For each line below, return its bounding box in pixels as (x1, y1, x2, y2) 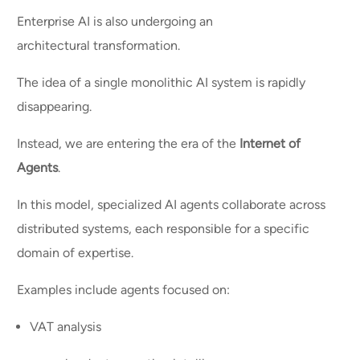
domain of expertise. (17, 245, 137, 261)
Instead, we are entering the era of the (17, 136, 240, 152)
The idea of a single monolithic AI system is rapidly (17, 75, 306, 91)
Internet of (239, 136, 301, 152)
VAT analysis (30, 319, 105, 335)
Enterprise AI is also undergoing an (17, 14, 214, 30)
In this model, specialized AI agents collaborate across (17, 197, 326, 213)
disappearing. (17, 99, 96, 115)
